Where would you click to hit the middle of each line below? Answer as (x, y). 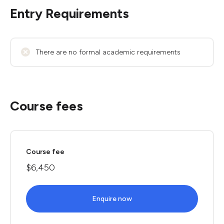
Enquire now (112, 199)
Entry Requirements (69, 13)
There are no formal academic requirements (108, 52)
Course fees (46, 106)
